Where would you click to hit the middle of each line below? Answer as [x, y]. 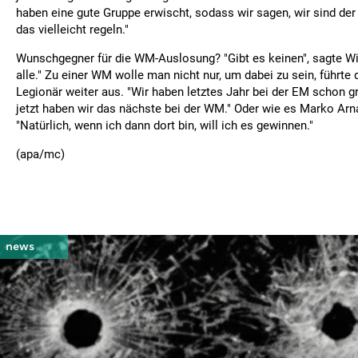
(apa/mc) [40, 154]
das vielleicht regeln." [72, 30]
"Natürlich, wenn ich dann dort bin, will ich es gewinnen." [165, 125]
